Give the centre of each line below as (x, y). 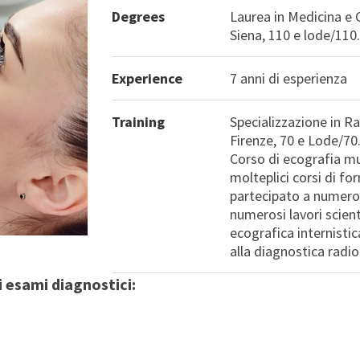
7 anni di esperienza (289, 79)
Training (138, 122)
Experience (147, 79)
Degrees (138, 17)
